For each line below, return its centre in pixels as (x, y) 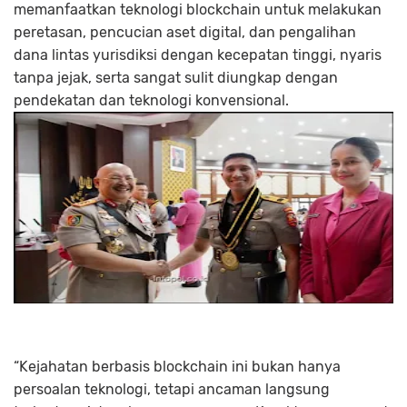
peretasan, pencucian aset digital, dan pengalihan (185, 32)
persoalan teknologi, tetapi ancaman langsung (172, 389)
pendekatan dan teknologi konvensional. (151, 100)
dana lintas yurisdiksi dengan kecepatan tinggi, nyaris (198, 55)
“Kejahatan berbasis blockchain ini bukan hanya (177, 366)
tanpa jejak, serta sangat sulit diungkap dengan (176, 77)
